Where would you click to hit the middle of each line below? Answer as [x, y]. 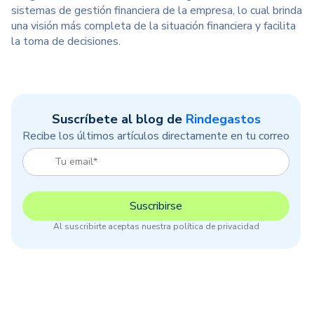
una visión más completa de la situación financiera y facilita [153, 26]
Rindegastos [223, 119]
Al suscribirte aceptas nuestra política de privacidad [156, 227]
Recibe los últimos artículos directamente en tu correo [156, 136]
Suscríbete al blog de [118, 119]
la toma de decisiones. [66, 41]
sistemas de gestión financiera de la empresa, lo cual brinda [157, 11]
